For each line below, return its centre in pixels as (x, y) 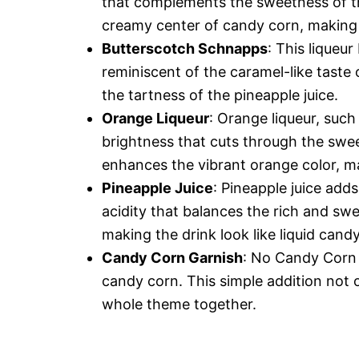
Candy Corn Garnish (172, 258)
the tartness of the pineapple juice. (220, 95)
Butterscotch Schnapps (185, 48)
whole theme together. (179, 304)
